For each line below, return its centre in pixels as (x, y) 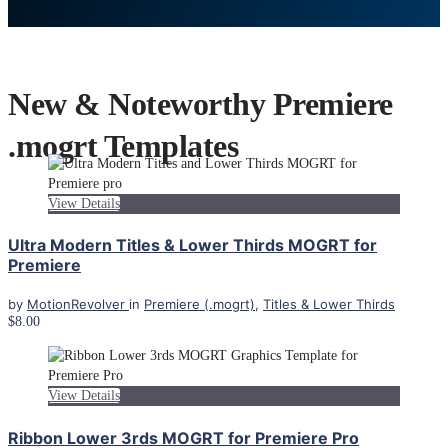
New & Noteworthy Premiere (200, 104)
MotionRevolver (78, 304)
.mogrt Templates (123, 146)
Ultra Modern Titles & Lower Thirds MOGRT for (192, 245)
